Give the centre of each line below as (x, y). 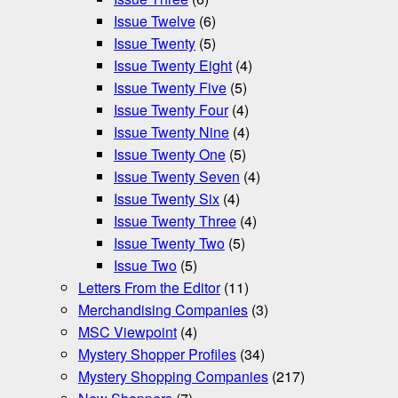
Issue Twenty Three (175, 221)
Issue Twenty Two (169, 243)
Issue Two (145, 266)
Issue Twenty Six (167, 199)
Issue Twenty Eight (173, 66)
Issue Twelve (155, 21)
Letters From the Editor (149, 288)
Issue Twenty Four (171, 110)
